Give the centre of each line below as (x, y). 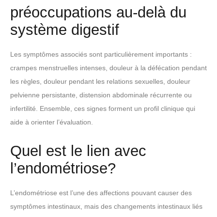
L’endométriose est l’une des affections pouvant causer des (101, 193)
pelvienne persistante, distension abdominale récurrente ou (101, 95)
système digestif (65, 30)
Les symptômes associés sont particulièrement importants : (101, 54)
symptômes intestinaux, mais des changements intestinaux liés (106, 207)
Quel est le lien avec (78, 151)
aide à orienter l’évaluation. (52, 122)
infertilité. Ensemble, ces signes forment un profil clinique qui (103, 108)
